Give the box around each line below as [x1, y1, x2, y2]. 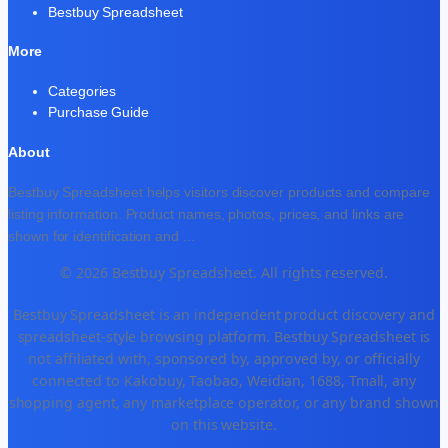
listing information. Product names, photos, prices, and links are [8, 206, 405, 223]
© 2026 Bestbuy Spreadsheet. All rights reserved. [60, 262, 388, 282]
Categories [48, 82, 117, 99]
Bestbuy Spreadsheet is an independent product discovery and [13, 304, 435, 324]
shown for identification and [8, 228, 183, 245]
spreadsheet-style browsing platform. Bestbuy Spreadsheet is [17, 326, 431, 346]
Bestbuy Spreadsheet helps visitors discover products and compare [8, 184, 430, 201]
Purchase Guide [48, 103, 150, 120]
